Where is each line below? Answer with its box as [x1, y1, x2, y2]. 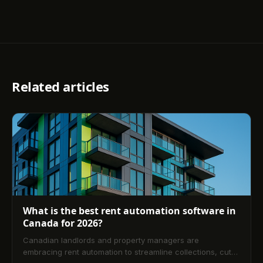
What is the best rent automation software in [23, 204, 236, 217]
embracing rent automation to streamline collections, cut [23, 247, 231, 257]
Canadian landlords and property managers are [23, 235, 199, 245]
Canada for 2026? [23, 216, 103, 230]
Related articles [12, 77, 109, 95]
